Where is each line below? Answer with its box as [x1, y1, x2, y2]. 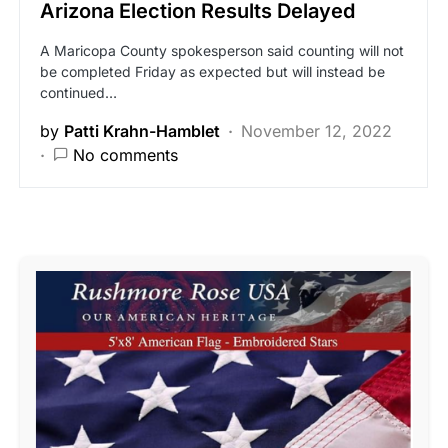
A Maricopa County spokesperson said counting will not [40, 42, 404, 59]
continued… [40, 84, 117, 101]
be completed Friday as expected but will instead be [40, 63, 385, 80]
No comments [73, 145, 178, 165]
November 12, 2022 [241, 121, 392, 141]
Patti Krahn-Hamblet [64, 121, 220, 141]
